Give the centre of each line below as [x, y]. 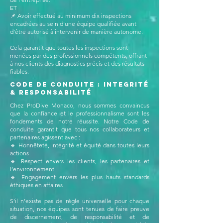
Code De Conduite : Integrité [79, 84]
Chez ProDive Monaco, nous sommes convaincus [80, 105]
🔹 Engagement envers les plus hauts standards [80, 177]
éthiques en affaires [36, 185]
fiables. [19, 71]
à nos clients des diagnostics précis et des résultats [77, 63]
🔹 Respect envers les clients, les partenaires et [80, 161]
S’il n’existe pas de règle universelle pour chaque [80, 201]
